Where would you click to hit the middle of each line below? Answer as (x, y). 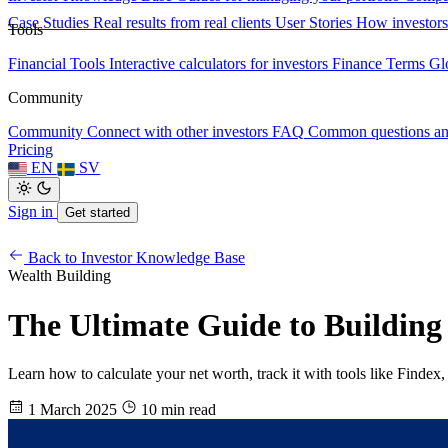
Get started (97, 213)
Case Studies (48, 23)
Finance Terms (378, 64)
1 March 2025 (72, 410)
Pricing (30, 150)
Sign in (32, 212)
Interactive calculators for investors (218, 64)
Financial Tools (56, 64)
